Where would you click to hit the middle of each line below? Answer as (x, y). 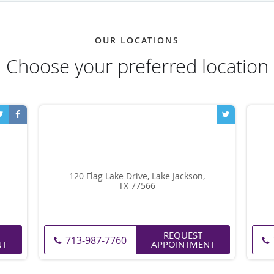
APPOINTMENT (183, 244)
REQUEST (183, 235)
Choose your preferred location (137, 66)
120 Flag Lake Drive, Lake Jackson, (137, 176)
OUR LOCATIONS (137, 40)
